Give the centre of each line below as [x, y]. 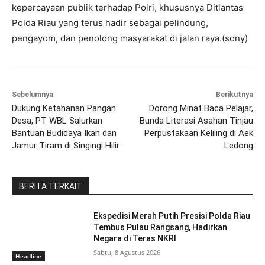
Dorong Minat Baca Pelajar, [201, 109]
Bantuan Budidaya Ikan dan [64, 133]
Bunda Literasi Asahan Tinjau [196, 121]
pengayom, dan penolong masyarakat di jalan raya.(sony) [130, 38]
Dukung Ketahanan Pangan [64, 109]
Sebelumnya [33, 95]
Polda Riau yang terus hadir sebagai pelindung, [110, 23]
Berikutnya [234, 95]
